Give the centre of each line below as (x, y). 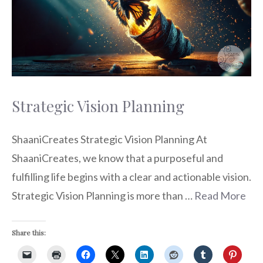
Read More (220, 196)
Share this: (29, 233)
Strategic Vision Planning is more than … (103, 196)
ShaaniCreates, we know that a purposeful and (117, 158)
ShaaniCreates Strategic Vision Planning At (109, 139)
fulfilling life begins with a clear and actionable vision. (131, 177)
